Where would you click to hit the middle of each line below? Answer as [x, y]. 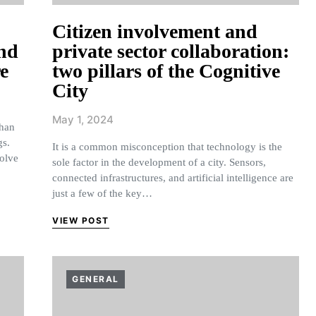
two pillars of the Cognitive [166, 71]
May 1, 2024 [83, 120]
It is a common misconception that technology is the [167, 147]
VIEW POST [81, 220]
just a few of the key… [102, 193]
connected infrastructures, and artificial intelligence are [173, 178]
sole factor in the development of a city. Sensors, [159, 162]
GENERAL [96, 279]
